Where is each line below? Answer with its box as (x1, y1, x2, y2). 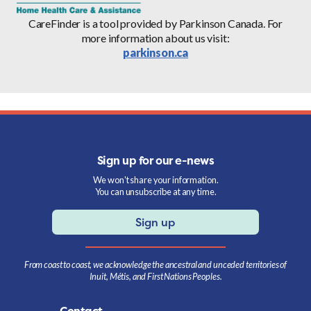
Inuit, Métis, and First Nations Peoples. (89, 271, 222, 283)
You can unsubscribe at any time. (94, 186, 217, 198)
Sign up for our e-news (96, 153, 215, 169)
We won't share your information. (92, 174, 219, 186)
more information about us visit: (81, 31, 230, 45)
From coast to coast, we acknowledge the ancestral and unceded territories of (24, 259, 287, 271)
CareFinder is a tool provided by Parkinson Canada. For (28, 17, 283, 31)
